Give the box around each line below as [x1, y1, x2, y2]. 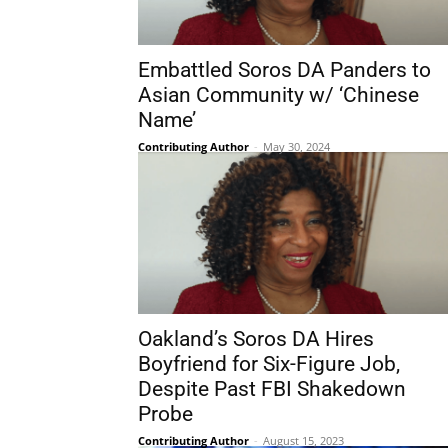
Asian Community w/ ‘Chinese [138, 83, 419, 107]
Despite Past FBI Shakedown [138, 377, 406, 401]
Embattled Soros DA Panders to [138, 58, 431, 82]
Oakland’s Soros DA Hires [138, 327, 374, 351]
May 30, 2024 [263, 139, 330, 154]
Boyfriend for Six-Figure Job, [138, 352, 400, 376]
